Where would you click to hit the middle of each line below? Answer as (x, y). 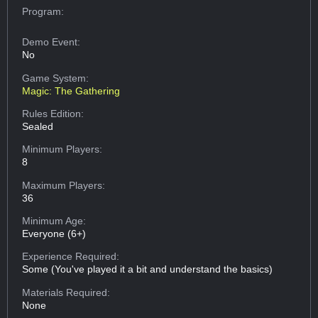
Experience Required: (71, 257)
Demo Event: (51, 42)
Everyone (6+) (54, 234)
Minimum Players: (62, 149)
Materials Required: (66, 292)
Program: (43, 11)
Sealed (38, 126)
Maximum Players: (64, 185)
